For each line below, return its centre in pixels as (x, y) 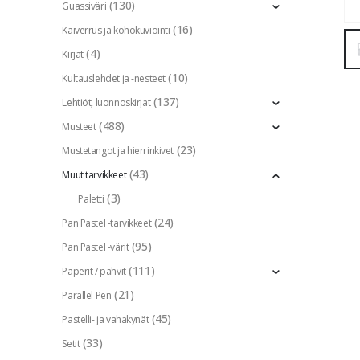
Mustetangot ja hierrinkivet (118, 151)
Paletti (91, 199)
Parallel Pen (87, 296)
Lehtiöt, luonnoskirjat (106, 103)
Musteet (79, 127)
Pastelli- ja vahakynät (106, 320)
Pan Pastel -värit (96, 247)
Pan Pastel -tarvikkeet (107, 223)
